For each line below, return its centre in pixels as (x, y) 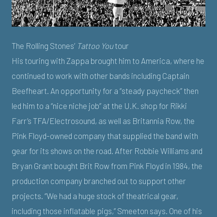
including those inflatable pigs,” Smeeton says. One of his (107, 210)
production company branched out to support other (99, 180)
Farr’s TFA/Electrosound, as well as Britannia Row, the (103, 120)
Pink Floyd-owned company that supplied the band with (105, 135)
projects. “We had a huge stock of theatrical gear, (95, 195)
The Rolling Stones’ (44, 45)
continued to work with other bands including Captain (101, 75)
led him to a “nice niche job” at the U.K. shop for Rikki (99, 105)
